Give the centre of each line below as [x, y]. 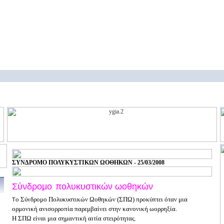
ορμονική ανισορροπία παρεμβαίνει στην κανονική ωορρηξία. [94, 209]
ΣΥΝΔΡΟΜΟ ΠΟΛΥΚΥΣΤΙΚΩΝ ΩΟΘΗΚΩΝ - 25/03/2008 [88, 162]
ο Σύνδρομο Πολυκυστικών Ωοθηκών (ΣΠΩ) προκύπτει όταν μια [101, 199]
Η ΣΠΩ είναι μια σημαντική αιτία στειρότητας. [74, 218]
